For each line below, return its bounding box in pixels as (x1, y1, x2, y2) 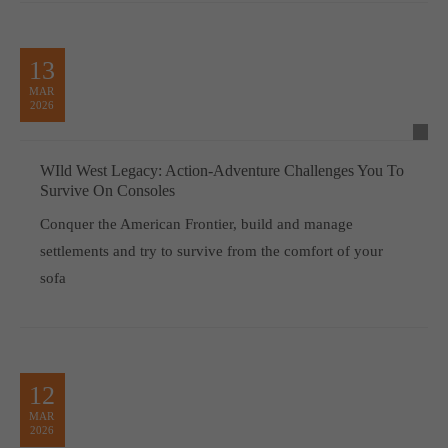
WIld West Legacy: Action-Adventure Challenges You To (39, 161, 404, 179)
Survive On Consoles (39, 181, 175, 199)
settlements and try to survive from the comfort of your (39, 242, 383, 259)
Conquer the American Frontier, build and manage (39, 215, 353, 232)
